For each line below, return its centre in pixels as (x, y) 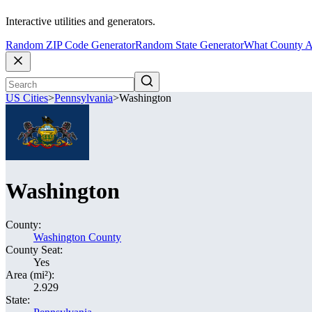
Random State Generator (189, 45)
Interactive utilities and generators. (80, 22)
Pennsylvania (84, 98)
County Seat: (34, 250)
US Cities (27, 98)
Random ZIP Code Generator (70, 45)
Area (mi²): (30, 275)
